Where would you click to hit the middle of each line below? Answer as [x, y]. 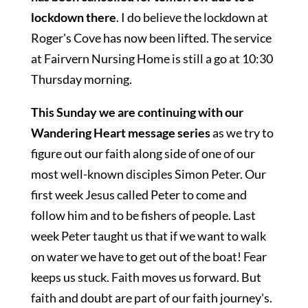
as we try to [242, 133]
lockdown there [73, 17]
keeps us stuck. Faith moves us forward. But [146, 277]
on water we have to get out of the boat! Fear [148, 256]
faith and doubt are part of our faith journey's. [151, 298]
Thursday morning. [81, 79]
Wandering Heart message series [120, 133]
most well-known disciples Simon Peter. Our [148, 174]
